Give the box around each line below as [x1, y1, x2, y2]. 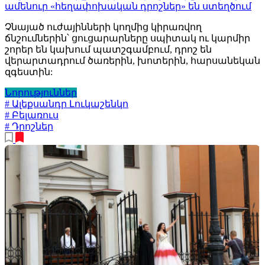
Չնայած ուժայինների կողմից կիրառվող [5, 21, 202, 32]
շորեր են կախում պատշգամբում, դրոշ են [5, 44, 212, 54]
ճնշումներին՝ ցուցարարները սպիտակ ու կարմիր [5, 33, 250, 43]
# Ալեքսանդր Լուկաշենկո [5, 98, 128, 109]
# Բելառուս [5, 109, 59, 120]
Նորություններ [5, 87, 77, 98]
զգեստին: [5, 66, 53, 77]
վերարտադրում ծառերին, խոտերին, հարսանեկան [5, 55, 260, 66]
